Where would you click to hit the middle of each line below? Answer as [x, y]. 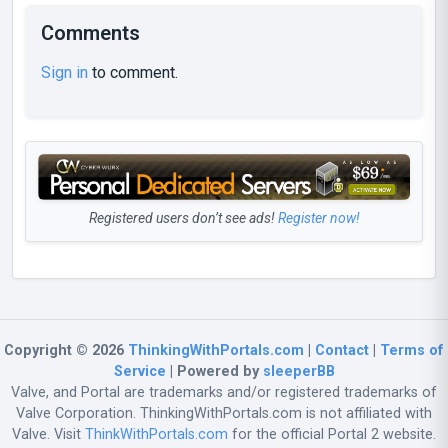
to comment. [133, 72]
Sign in [64, 72]
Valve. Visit [48, 434]
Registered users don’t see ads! [183, 217]
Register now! [318, 217]
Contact [342, 350]
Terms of [412, 350]
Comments [90, 33]
